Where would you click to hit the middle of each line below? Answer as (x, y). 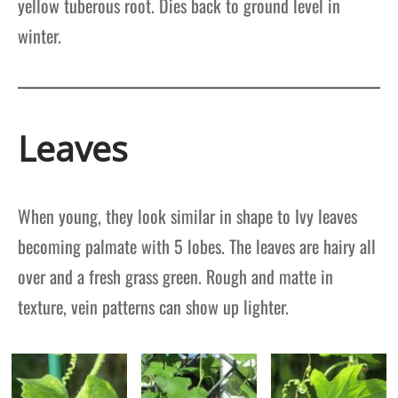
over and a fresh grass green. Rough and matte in (175, 277)
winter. (40, 35)
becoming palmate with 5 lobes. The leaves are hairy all (197, 247)
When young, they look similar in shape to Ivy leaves (187, 216)
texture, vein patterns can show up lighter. (158, 307)
